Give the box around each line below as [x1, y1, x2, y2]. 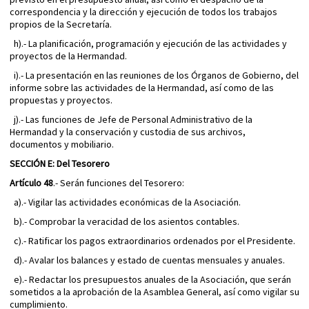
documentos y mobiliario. [10, 138, 114, 151]
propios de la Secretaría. [10, 18, 112, 31]
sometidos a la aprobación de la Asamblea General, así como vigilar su [10, 286, 299, 299]
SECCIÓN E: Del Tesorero [10, 157, 110, 170]
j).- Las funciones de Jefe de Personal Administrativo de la [10, 113, 252, 126]
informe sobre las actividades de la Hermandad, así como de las [10, 81, 274, 94]
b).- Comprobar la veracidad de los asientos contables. [10, 215, 239, 228]
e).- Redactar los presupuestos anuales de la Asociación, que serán [10, 273, 291, 286]
